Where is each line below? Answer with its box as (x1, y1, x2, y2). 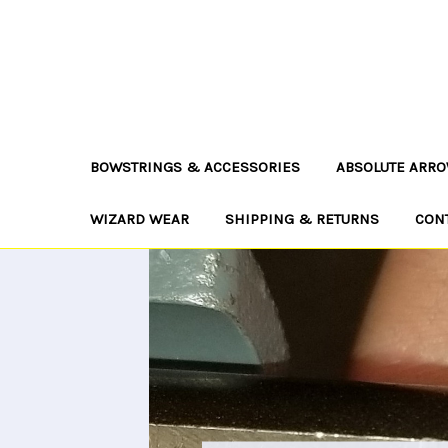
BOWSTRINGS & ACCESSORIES (90, 158, 300, 176)
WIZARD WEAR (90, 210, 189, 228)
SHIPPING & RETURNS (225, 210, 379, 228)
